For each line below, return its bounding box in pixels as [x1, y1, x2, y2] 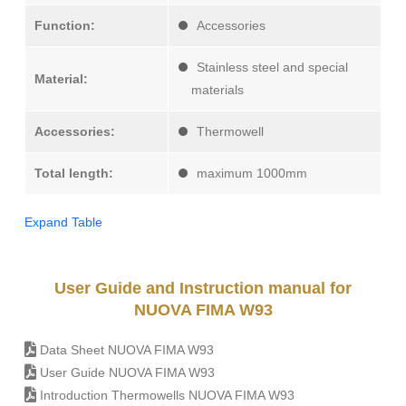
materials [191, 82, 244, 98]
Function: [34, 18, 95, 34]
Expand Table [24, 215, 102, 230]
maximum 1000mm [197, 166, 307, 181]
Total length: [34, 166, 113, 181]
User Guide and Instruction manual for [54, 279, 352, 298]
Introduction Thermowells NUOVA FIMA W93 [36, 388, 295, 403]
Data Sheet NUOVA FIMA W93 [36, 343, 214, 358]
